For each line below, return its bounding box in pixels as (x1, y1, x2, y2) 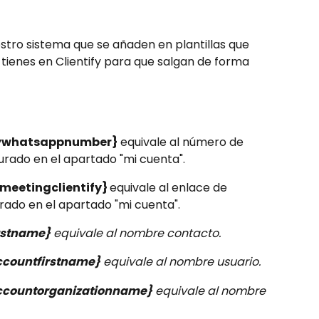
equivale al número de (117, 133, 246, 150)
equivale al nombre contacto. (51, 224, 221, 241)
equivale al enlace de (110, 179, 230, 196)
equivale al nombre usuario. (100, 253, 261, 271)
